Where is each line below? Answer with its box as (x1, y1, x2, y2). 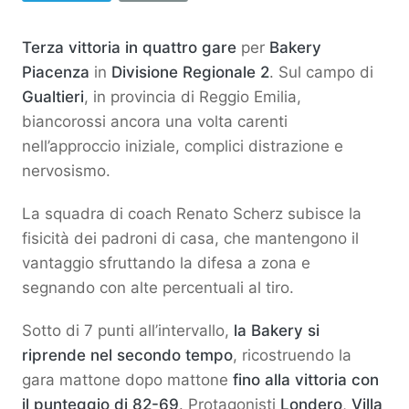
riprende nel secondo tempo (22, 345, 233, 364)
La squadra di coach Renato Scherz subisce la (22, 204, 362, 223)
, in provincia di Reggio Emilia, (84, 87, 301, 106)
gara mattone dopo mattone (22, 370, 233, 389)
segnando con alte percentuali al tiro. (22, 278, 294, 297)
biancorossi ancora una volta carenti (22, 111, 288, 131)
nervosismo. (22, 161, 110, 180)
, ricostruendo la (233, 345, 351, 364)
